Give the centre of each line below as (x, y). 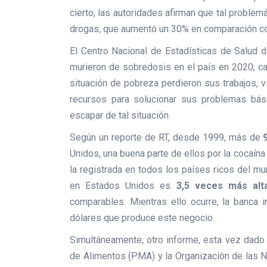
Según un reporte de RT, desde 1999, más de (167, 137)
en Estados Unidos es (123, 186)
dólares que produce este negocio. (142, 218)
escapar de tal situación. (120, 115)
